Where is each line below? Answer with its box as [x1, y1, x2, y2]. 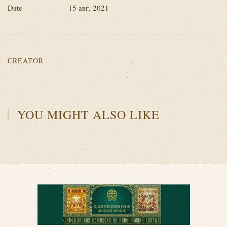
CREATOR [8, 56, 44, 65]
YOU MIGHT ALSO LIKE [14, 106, 160, 123]
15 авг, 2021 [68, 3, 109, 13]
